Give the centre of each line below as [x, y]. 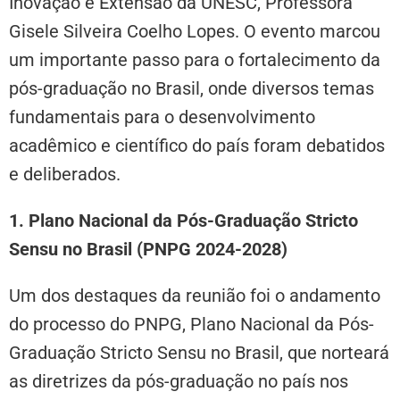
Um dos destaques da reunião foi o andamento [195, 295]
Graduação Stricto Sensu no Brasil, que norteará [199, 352]
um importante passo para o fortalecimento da [195, 59]
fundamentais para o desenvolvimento [162, 117]
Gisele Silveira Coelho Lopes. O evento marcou [195, 31]
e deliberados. [65, 174]
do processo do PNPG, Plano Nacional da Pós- [192, 324]
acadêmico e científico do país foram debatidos [197, 145]
